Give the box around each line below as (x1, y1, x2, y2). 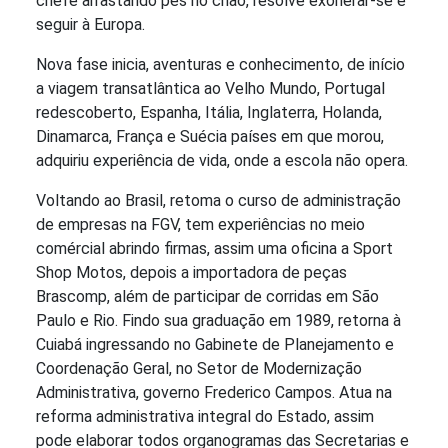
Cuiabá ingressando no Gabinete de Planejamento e (36, 335, 394, 355)
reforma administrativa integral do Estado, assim (36, 407, 374, 427)
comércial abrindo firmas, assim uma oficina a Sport (36, 239, 393, 259)
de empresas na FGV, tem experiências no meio (36, 215, 365, 235)
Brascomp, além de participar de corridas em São (36, 287, 379, 307)
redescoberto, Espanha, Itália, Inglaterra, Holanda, (36, 103, 382, 123)
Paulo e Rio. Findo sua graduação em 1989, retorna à (36, 311, 401, 331)
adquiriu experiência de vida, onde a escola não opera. (36, 151, 408, 171)
